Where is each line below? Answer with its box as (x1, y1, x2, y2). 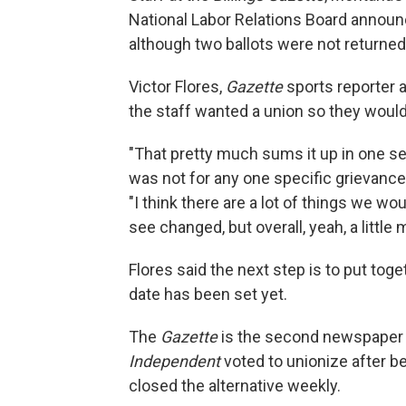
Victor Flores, (129, 77, 226, 96)
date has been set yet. (129, 285, 287, 304)
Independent (129, 352, 220, 371)
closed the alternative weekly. (129, 376, 341, 395)
